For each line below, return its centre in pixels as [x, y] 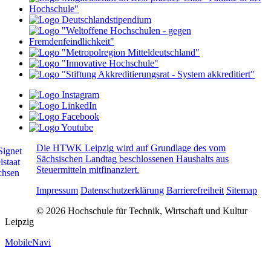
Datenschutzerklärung [122, 190]
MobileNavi [28, 242]
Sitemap [242, 190]
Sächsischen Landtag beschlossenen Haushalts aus [132, 158]
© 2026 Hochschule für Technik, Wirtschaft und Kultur [142, 211]
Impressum [57, 190]
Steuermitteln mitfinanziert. [88, 169]
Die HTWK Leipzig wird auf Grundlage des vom [131, 148]
